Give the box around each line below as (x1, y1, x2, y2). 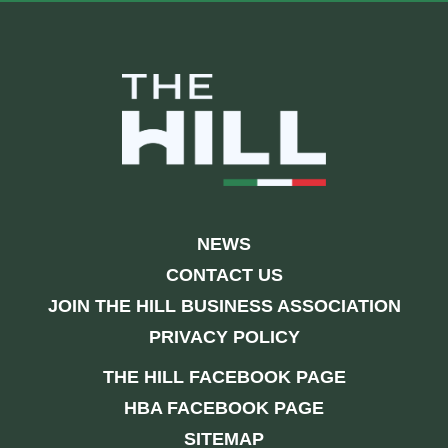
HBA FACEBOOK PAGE (124, 397, 324, 418)
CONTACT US (165, 264, 283, 285)
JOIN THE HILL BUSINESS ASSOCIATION (47, 295, 401, 316)
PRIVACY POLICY (148, 326, 300, 347)
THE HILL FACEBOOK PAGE (102, 366, 346, 387)
